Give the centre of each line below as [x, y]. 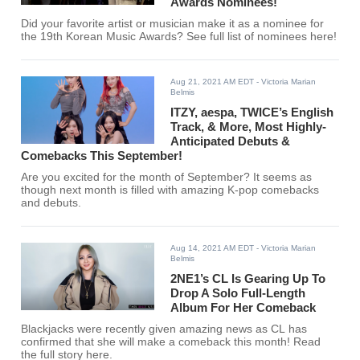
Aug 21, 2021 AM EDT [213, 82]
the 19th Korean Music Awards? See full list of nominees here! [179, 37]
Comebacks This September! [102, 156]
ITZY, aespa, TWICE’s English [252, 112]
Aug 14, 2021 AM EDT [213, 248]
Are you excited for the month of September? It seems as [167, 178]
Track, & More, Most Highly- [249, 127]
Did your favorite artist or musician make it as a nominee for [173, 24]
